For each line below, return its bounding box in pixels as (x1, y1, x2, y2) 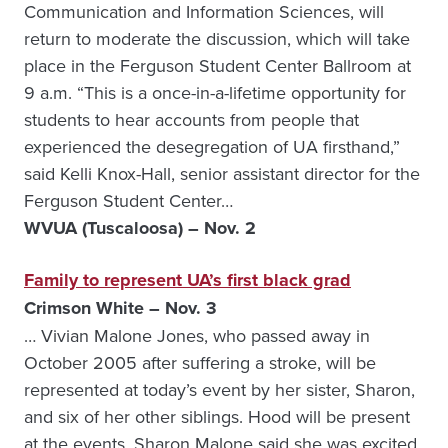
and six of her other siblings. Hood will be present (24, 404, 410, 429)
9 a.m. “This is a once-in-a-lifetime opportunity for (24, 80, 406, 105)
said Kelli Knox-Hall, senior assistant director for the (24, 161, 420, 186)
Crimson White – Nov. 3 (24, 295, 217, 321)
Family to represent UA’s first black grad (24, 267, 351, 293)
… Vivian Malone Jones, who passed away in (24, 323, 370, 348)
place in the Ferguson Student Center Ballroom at (24, 53, 411, 78)
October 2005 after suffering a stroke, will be (24, 350, 376, 375)
